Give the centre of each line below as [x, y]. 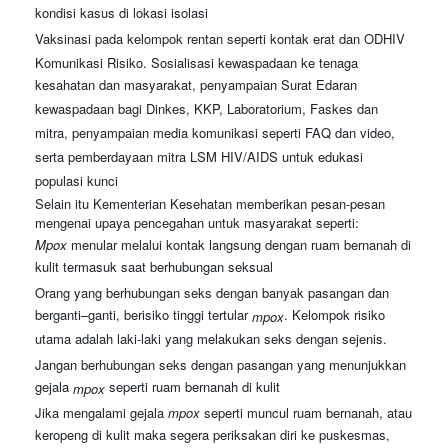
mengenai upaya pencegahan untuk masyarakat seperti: [197, 222]
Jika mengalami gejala [101, 412]
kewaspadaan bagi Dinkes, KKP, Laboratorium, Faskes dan [206, 110]
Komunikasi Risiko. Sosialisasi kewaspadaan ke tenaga [196, 62]
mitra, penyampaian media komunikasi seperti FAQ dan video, [215, 134]
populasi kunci [76, 182]
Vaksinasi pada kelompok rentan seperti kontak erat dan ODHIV [220, 38]
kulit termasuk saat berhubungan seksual [154, 268]
